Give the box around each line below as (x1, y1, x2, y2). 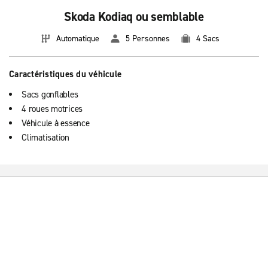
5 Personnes (125, 33, 170, 44)
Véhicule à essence (22, 117, 90, 129)
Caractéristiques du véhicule (9, 68, 121, 80)
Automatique (56, 33, 99, 44)
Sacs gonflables (22, 89, 78, 100)
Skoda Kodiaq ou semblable (64, 8, 204, 25)
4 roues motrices (22, 103, 83, 115)
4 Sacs (196, 33, 220, 44)
